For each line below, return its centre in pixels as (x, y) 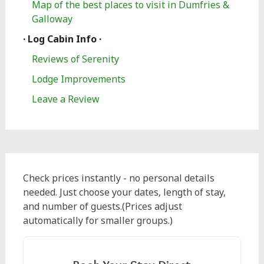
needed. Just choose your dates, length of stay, (124, 192)
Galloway (52, 19)
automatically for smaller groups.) (98, 220)
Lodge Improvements (78, 79)
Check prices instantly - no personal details (118, 178)
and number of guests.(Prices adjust (102, 206)
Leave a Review (65, 99)
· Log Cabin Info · (62, 39)
